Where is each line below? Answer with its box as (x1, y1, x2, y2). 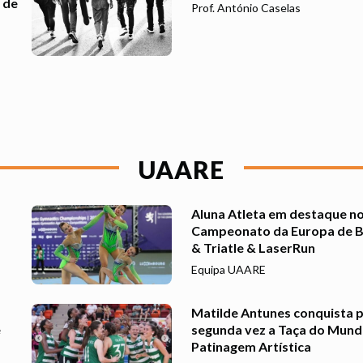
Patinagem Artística (191, 338, 311, 354)
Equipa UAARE (191, 263, 266, 277)
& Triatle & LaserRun (191, 240, 315, 256)
